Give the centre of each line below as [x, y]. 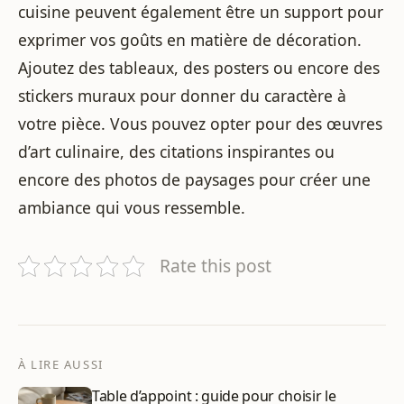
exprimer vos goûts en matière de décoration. [190, 40]
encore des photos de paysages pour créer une [194, 180]
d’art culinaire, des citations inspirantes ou [176, 152]
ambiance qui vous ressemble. [132, 208]
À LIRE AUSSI [61, 365]
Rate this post [216, 266]
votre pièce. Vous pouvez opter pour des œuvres [200, 124]
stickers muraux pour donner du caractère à [182, 96]
